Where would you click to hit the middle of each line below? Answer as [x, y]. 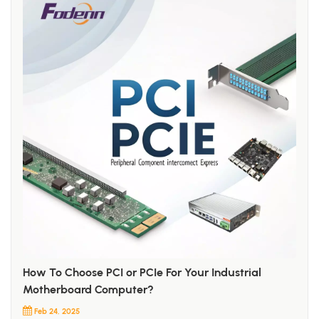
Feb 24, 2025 [57, 311]
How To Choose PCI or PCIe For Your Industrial [142, 272]
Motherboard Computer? [88, 289]
